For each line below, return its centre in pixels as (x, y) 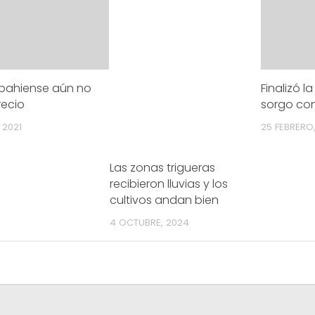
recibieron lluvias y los (169, 184)
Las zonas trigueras (163, 167)
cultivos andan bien (165, 200)
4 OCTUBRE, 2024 (150, 222)
